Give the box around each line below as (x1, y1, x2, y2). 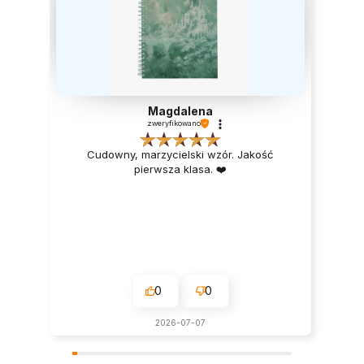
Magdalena (147, 104, 213, 119)
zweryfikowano (146, 119, 201, 128)
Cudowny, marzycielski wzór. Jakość (87, 148, 274, 162)
